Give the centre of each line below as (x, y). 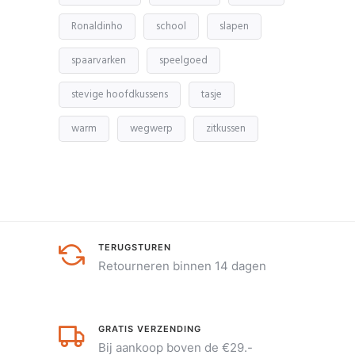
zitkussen (226, 128)
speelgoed (183, 60)
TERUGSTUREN (135, 247)
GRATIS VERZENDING (150, 328)
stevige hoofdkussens (120, 94)
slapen (234, 26)
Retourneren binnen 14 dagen (182, 265)
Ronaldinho (97, 26)
